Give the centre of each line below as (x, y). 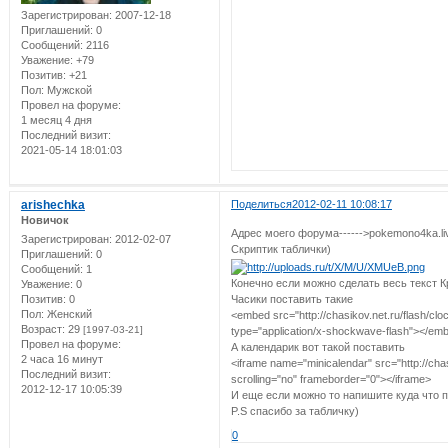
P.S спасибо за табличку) (294, 410)
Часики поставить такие (291, 298)
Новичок (44, 219)
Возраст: (42, 329)
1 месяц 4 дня (56, 120)
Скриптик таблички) (280, 249)
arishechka (52, 204)
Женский (67, 314)
